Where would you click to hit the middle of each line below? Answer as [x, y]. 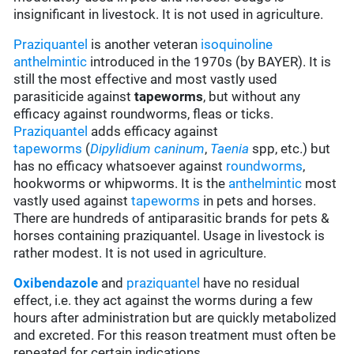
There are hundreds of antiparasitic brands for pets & [172, 218]
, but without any [252, 97]
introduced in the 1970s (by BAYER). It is [209, 62]
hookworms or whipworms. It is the [121, 184]
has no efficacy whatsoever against [120, 166]
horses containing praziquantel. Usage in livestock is [169, 236]
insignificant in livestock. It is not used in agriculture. [169, 15]
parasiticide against [74, 97]
